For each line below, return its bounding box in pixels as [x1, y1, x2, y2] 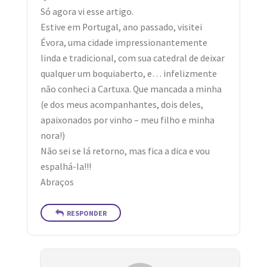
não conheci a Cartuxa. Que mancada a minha [41, 83, 222, 95]
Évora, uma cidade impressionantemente [41, 37, 208, 49]
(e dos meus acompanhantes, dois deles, [41, 99, 204, 111]
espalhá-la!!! [41, 161, 92, 173]
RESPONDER [66, 208, 107, 218]
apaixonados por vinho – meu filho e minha [41, 114, 215, 126]
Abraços [41, 176, 74, 188]
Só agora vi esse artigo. [41, 6, 134, 18]
